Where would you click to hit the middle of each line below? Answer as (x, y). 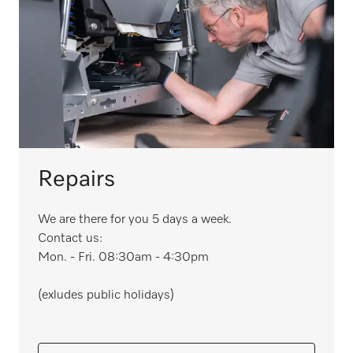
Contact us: (72, 239)
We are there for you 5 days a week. (135, 220)
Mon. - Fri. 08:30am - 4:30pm (123, 258)
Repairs (76, 179)
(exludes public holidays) (106, 295)
